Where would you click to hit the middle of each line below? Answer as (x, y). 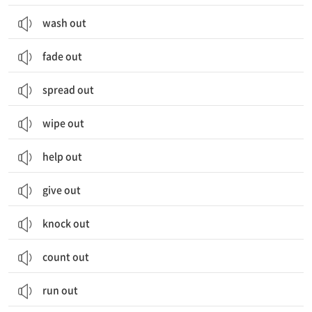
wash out (64, 22)
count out (66, 256)
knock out (66, 223)
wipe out (63, 123)
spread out (68, 89)
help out (62, 156)
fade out (62, 56)
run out (60, 290)
